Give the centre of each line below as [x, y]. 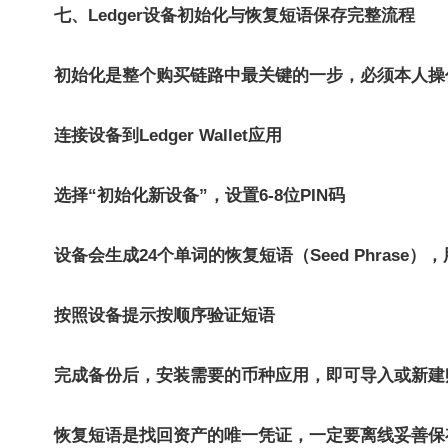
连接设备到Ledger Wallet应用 [168, 135]
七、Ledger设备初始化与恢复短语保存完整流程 [234, 15]
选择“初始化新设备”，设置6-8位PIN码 [199, 195]
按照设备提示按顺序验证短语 [164, 315]
